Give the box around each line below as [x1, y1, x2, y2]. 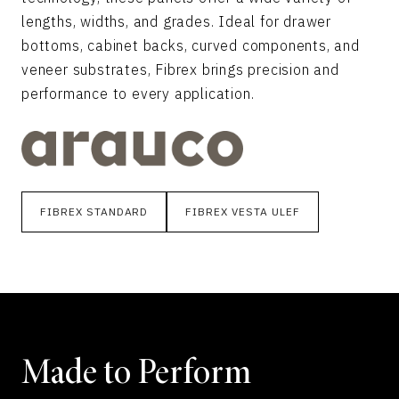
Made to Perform [21, 357, 251, 394]
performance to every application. [21, 85, 255, 102]
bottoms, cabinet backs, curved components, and [21, 37, 360, 54]
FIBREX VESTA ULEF [185, 205, 300, 219]
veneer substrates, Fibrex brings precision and [21, 61, 339, 78]
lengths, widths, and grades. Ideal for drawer [21, 12, 331, 30]
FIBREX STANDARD [40, 205, 149, 219]
